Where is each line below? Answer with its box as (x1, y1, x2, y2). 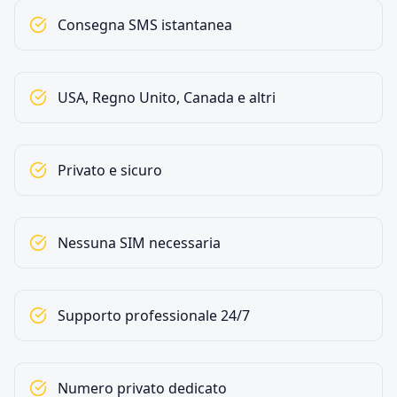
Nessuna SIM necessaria (58, 233, 221, 253)
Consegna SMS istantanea (58, 15, 232, 35)
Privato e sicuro (58, 160, 162, 180)
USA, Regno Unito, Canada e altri (58, 88, 276, 107)
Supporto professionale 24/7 (58, 306, 250, 325)
